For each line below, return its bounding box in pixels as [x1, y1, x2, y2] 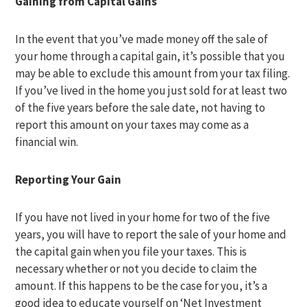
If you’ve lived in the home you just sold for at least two [15, 83, 288, 98]
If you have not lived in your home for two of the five [15, 210, 271, 225]
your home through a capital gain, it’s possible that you [15, 49, 286, 64]
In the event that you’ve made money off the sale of [15, 32, 269, 47]
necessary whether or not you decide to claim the [15, 261, 258, 276]
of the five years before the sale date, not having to [15, 100, 266, 115]
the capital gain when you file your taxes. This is [15, 244, 247, 259]
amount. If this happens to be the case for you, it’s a [15, 278, 268, 293]
